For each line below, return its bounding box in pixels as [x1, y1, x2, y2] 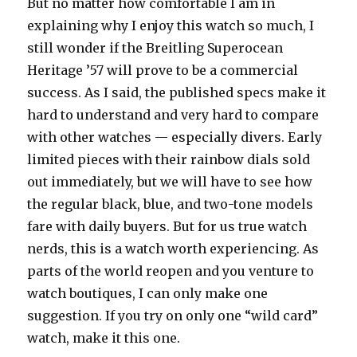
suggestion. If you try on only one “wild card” [27, 307, 319, 324]
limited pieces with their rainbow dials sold [27, 151, 311, 167]
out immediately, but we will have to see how [27, 173, 313, 190]
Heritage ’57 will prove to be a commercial [27, 61, 299, 78]
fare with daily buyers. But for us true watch [27, 218, 308, 234]
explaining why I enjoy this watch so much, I [27, 17, 315, 33]
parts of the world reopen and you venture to [27, 262, 315, 279]
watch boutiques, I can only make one [27, 284, 269, 301]
